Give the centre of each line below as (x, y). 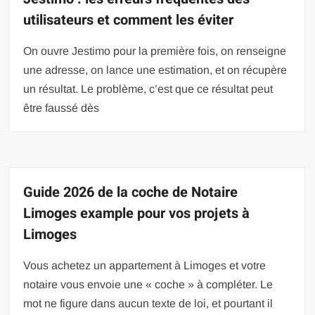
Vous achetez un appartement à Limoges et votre (145, 265)
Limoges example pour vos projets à (137, 213)
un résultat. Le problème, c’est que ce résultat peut (148, 89)
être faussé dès (62, 108)
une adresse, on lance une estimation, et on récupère (155, 70)
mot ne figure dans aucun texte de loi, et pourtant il (148, 303)
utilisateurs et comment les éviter (129, 20)
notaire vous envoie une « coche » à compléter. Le (148, 284)
